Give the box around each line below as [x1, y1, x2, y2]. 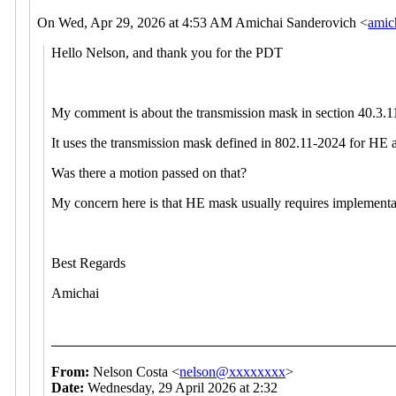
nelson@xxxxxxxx [179, 364, 286, 380]
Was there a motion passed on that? [51, 164, 247, 180]
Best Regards [51, 255, 126, 270]
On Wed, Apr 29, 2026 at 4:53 [37, 14, 208, 30]
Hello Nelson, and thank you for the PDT [51, 44, 284, 60]
